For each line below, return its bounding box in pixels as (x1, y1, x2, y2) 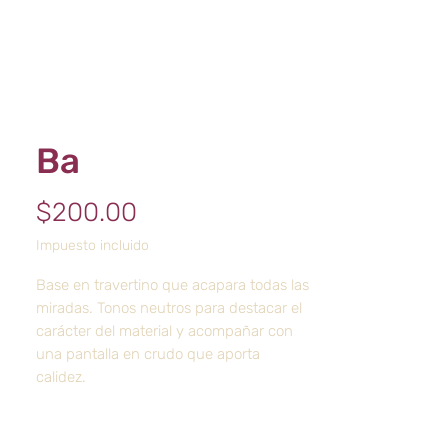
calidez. (36, 368, 90, 386)
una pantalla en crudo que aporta (36, 345, 260, 363)
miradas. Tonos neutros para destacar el (36, 299, 302, 317)
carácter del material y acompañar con (36, 322, 293, 340)
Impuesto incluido (36, 237, 149, 254)
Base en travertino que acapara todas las (36, 276, 309, 294)
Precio (136, 196, 210, 227)
